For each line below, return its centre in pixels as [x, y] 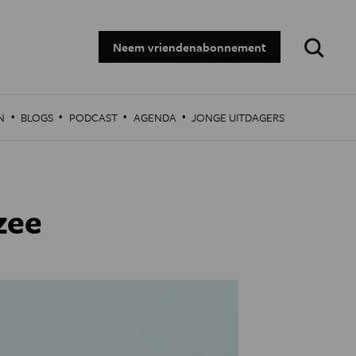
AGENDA [155, 117]
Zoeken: [317, 37]
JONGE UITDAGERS [238, 117]
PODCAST [93, 117]
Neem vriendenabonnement [190, 47]
